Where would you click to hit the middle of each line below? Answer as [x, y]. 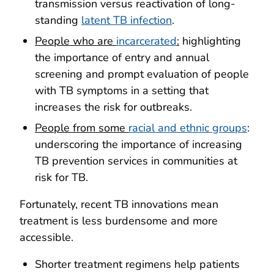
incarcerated [146, 41]
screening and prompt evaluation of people [142, 74]
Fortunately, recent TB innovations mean [119, 204]
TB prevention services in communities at [136, 161]
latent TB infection [127, 20]
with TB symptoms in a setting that [122, 91]
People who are [76, 41]
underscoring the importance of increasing [139, 144]
